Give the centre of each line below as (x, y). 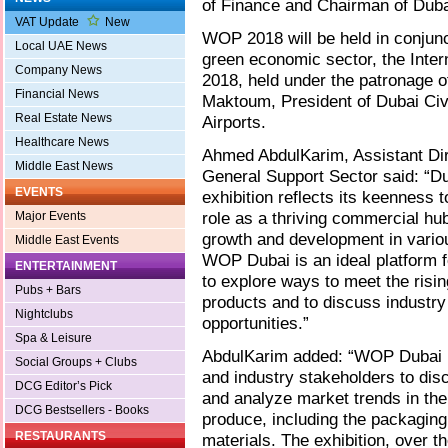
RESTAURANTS (60, 436)
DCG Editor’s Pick (63, 386)
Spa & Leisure (53, 338)
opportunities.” (255, 323)
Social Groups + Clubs (76, 362)
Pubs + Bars (48, 290)
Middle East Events (67, 240)
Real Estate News (63, 118)
